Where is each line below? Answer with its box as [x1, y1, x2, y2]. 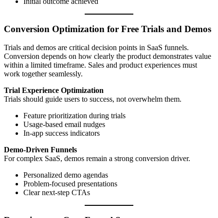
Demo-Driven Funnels [4, 145, 77, 154]
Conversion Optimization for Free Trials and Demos [4, 23, 211, 34]
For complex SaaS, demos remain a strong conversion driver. [4, 154, 190, 163]
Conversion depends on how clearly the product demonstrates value [4, 52, 211, 61]
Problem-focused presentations [23, 180, 117, 188]
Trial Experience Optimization [4, 86, 104, 95]
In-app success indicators [23, 129, 100, 138]
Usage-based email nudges [23, 120, 105, 129]
